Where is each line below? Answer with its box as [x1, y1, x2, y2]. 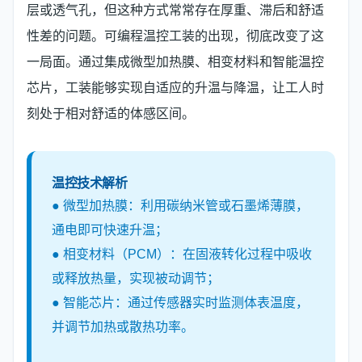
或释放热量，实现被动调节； [52, 271, 220, 285]
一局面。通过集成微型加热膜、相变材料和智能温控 [27, 55, 324, 69]
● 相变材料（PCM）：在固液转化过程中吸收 [52, 247, 312, 261]
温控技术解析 [52, 175, 128, 191]
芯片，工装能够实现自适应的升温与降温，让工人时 [27, 81, 324, 95]
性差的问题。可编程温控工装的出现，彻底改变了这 [27, 29, 324, 43]
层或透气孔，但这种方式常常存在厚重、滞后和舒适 [27, 3, 324, 17]
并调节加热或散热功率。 [52, 320, 194, 334]
